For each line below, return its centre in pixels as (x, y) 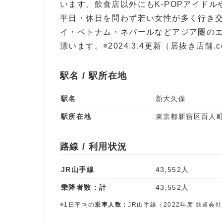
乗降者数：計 (84, 188)
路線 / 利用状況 (94, 147)
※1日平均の (78, 205)
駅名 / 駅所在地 (94, 76)
